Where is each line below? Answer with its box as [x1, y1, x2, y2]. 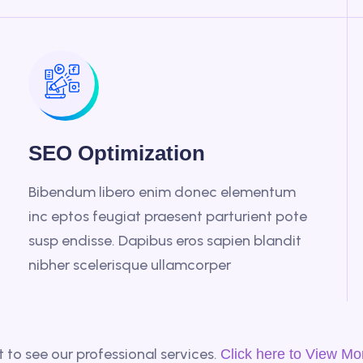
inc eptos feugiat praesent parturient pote [28, 207, 308, 225]
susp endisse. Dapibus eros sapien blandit [28, 232, 302, 250]
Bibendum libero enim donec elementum [28, 183, 297, 201]
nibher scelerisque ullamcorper [28, 256, 232, 274]
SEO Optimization [28, 141, 206, 165]
